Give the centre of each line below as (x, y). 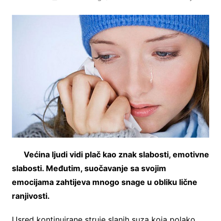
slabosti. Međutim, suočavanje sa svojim (89, 168)
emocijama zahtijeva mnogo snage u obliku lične (104, 182)
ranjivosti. (31, 196)
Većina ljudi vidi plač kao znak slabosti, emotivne (116, 154)
